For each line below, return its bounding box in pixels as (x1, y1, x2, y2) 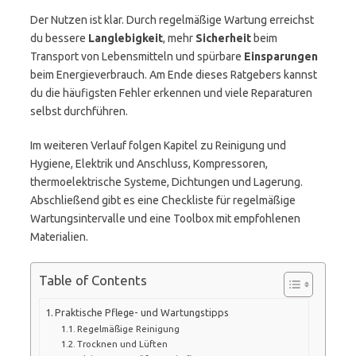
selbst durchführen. (30, 105, 128, 118)
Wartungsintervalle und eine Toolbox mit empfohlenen (30, 212, 300, 225)
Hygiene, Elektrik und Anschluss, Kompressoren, (30, 157, 268, 170)
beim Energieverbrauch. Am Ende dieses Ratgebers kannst (30, 68, 317, 81)
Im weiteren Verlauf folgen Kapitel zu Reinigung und (30, 139, 286, 152)
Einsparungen (244, 50, 318, 63)
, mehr (163, 32, 195, 44)
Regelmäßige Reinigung (77, 323, 180, 334)
